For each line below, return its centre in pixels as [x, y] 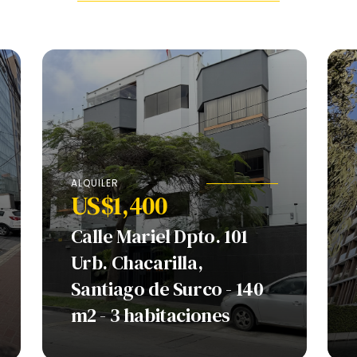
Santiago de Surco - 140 [167, 289]
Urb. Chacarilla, [137, 263]
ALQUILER [94, 183]
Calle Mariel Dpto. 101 [159, 237]
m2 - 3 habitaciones [151, 316]
